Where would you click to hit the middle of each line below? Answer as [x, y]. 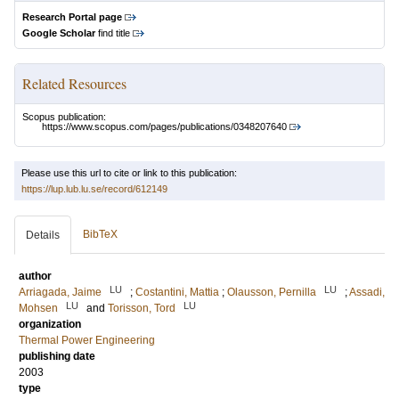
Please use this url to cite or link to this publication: [129, 173]
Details [43, 236]
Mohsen [38, 309]
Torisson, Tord [142, 309]
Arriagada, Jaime [60, 293]
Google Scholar [59, 33]
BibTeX [100, 235]
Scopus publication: [64, 117]
